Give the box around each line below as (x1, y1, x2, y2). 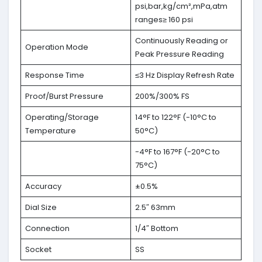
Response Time (25, 70, 84, 81)
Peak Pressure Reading (135, 49, 224, 60)
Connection (25, 223, 70, 235)
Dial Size (25, 202, 57, 213)
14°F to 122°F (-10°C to (135, 112, 216, 123)
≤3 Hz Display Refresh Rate (135, 70, 235, 81)
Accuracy (25, 181, 61, 192)
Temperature (25, 125, 76, 137)
